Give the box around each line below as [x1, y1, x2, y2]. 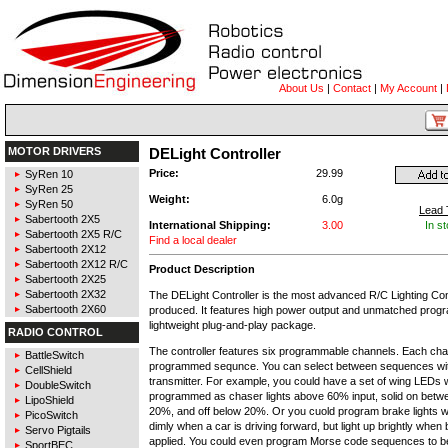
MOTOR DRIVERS [8, 145, 101, 157]
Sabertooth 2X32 [25, 288, 106, 300]
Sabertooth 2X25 [25, 273, 106, 285]
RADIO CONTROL [8, 326, 103, 338]
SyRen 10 [25, 168, 73, 180]
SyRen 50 [25, 198, 73, 210]
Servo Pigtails [25, 424, 91, 436]
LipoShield [25, 394, 74, 406]
